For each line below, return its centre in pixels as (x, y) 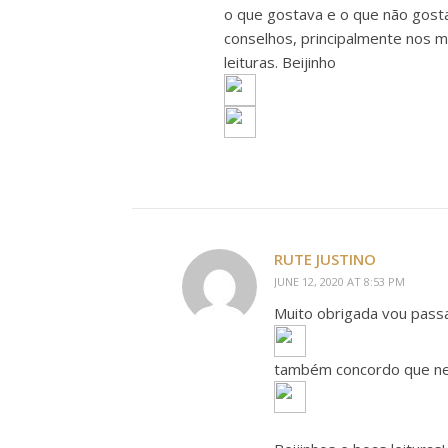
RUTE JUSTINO (325, 259)
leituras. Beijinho (280, 62)
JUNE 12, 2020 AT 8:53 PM (339, 281)
